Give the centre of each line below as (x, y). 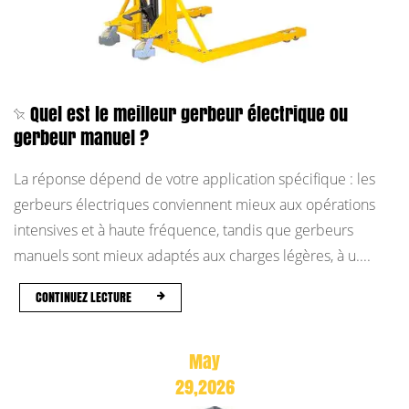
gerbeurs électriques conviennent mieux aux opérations (194, 204)
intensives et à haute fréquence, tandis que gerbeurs (184, 230)
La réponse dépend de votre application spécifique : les (194, 178)
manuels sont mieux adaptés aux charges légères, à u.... (192, 255)
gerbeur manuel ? (81, 137)
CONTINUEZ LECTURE (84, 298)
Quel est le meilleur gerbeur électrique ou (189, 114)
